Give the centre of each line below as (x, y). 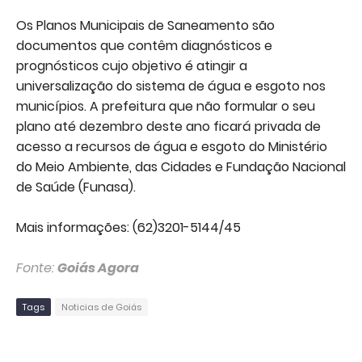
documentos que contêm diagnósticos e (144, 46)
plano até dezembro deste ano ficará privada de (168, 127)
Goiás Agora (98, 268)
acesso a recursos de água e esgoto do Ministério (172, 147)
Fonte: (37, 268)
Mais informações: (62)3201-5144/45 (128, 228)
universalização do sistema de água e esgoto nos (171, 86)
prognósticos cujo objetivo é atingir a (132, 66)
